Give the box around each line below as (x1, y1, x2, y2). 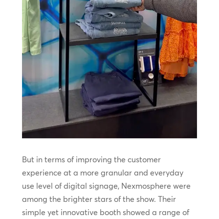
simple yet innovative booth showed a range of (22, 207, 189, 217)
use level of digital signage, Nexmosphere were (22, 180, 191, 191)
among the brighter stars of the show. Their (22, 194, 176, 204)
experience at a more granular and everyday (22, 167, 183, 177)
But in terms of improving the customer (22, 154, 161, 164)
